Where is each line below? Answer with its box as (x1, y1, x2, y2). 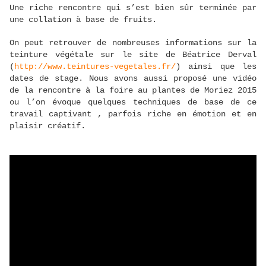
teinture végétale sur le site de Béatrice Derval (9, 50, 256, 60)
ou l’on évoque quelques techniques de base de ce (9, 97, 256, 107)
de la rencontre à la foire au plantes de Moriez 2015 (9, 85, 256, 96)
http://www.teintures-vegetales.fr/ (14, 62, 176, 72)
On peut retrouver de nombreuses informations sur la (9, 38, 256, 48)
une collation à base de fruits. (9, 15, 157, 25)
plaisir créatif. (9, 121, 85, 131)
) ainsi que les (176, 62, 256, 72)
